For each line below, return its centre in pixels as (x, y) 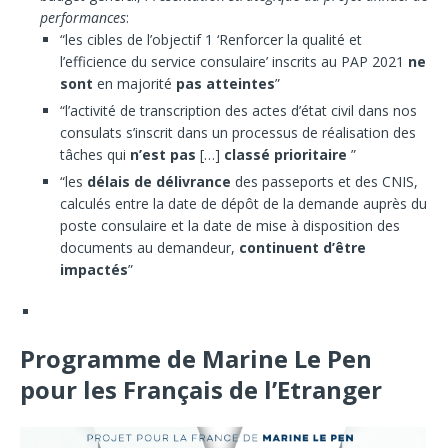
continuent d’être (302, 247)
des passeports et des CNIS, (326, 181)
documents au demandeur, (149, 247)
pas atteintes (225, 83)
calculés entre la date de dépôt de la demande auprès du (243, 203)
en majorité (136, 83)
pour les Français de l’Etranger (201, 389)
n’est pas (163, 154)
